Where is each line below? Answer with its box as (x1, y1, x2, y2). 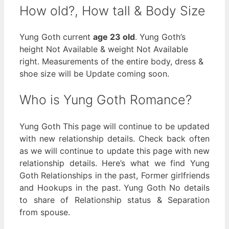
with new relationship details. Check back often (19, 133, 210, 144)
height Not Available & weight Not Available (19, 44, 188, 55)
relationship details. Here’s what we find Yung (19, 157, 210, 168)
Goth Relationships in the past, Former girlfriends (19, 170, 210, 180)
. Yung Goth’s (135, 32, 186, 42)
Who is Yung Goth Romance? (19, 92, 192, 108)
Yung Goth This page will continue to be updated (19, 121, 210, 131)
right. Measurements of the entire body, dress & (19, 56, 203, 67)
